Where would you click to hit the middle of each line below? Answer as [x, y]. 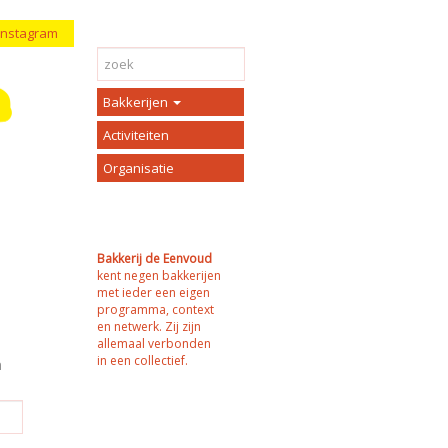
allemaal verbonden [154, 343]
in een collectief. [142, 360]
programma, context [155, 309]
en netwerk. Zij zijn [149, 326]
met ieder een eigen [153, 292]
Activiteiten [136, 134]
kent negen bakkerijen [159, 275]
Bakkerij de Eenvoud [154, 258]
